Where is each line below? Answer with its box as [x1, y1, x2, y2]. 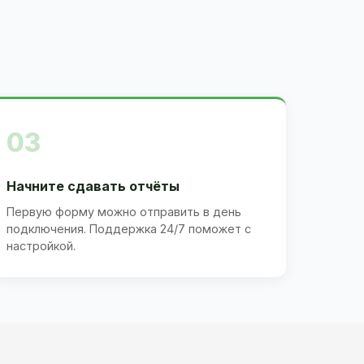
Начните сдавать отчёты [6, 177, 180, 194]
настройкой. [6, 238, 76, 253]
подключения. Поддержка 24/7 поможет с [6, 221, 251, 236]
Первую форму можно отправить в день [6, 204, 241, 219]
